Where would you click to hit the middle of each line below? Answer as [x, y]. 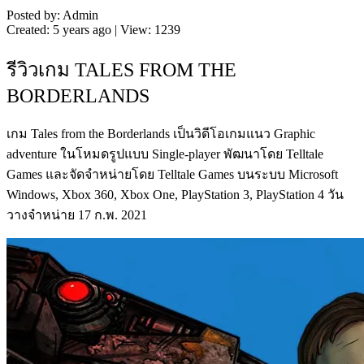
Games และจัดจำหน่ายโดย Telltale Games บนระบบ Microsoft [172, 174]
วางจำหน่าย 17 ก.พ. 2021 [77, 214]
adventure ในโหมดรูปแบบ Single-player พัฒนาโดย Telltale [165, 154]
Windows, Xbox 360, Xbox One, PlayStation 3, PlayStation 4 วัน [175, 194]
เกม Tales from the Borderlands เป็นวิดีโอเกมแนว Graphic [161, 133]
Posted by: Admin [52, 15]
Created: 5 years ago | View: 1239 [93, 30]
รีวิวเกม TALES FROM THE [121, 69]
